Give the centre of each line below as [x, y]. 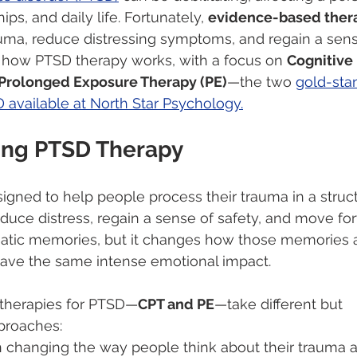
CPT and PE [176, 304]
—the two [261, 82]
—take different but [280, 304]
